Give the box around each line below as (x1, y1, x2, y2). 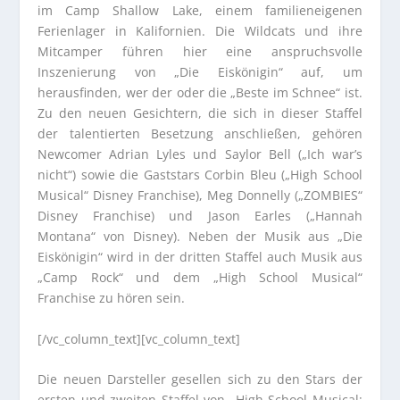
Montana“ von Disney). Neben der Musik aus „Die (37, 228, 362, 246)
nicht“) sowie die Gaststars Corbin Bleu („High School (37, 166, 362, 184)
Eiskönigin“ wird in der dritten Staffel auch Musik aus (37, 248, 362, 266)
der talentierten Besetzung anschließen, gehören (37, 125, 362, 143)
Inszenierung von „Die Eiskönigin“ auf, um (37, 63, 362, 81)
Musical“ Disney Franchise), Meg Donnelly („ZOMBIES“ (37, 187, 362, 204)
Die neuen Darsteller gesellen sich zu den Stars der (37, 370, 362, 387)
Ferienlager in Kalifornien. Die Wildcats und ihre (37, 22, 362, 40)
